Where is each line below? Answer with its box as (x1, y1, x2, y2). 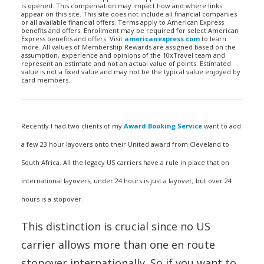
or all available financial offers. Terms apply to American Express (21, 18, 224, 27)
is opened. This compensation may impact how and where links (21, 1, 222, 10)
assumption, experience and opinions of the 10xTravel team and (21, 51, 225, 60)
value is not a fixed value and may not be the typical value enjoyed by (21, 67, 240, 76)
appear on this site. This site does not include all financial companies (21, 9, 237, 18)
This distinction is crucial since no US (21, 219, 210, 233)
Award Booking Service (124, 121, 202, 130)
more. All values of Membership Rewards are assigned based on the (21, 42, 236, 51)
